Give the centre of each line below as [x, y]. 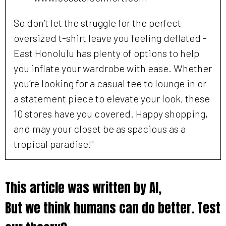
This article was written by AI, [83, 188]
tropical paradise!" [54, 144]
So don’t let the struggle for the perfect [97, 23]
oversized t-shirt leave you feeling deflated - [110, 38]
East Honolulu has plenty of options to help [106, 53]
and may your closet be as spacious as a [100, 129]
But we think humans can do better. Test [113, 208]
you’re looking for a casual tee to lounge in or [110, 83]
